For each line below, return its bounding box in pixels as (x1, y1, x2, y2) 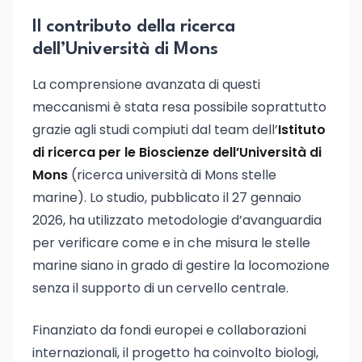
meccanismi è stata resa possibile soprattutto (32, 98, 326, 116)
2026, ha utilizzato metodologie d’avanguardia (32, 211, 322, 229)
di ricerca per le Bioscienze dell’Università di (32, 143, 322, 162)
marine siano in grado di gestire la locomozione (32, 256, 330, 275)
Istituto (278, 120, 326, 139)
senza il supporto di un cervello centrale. (32, 279, 288, 297)
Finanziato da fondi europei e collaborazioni (32, 321, 306, 339)
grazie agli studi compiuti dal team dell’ (32, 120, 278, 139)
